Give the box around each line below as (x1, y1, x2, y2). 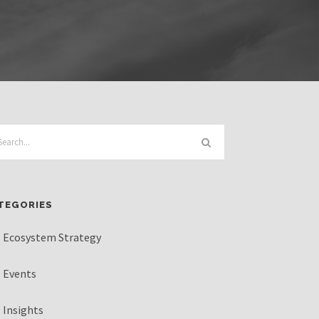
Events (3, 266, 37, 281)
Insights (3, 303, 44, 317)
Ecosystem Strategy (3, 230, 102, 244)
